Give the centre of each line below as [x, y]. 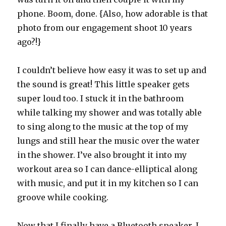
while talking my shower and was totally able [110, 113]
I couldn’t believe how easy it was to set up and [112, 70]
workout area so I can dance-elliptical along [107, 169]
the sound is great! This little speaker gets [104, 84]
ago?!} [29, 42]
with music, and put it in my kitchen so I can [108, 183]
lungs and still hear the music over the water [109, 141]
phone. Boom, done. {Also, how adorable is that [113, 14]
